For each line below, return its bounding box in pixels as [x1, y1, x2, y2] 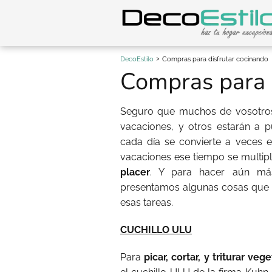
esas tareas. [120, 197, 173, 208]
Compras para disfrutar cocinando [162, 55, 268, 63]
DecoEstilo [120, 55, 154, 63]
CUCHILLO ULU [120, 224, 192, 236]
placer [120, 166, 150, 178]
